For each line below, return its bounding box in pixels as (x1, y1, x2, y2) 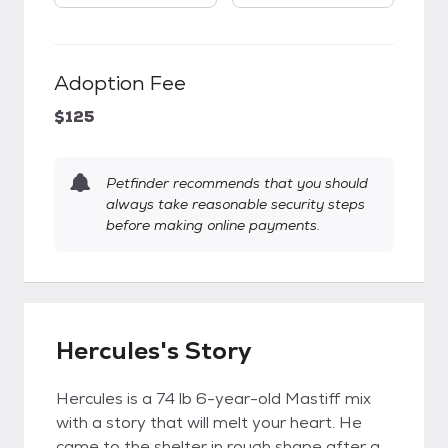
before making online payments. (106, 216, 320, 234)
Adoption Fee (54, 70, 186, 96)
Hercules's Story (56, 335, 252, 366)
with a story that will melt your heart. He (56, 412, 362, 433)
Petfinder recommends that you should (106, 174, 368, 192)
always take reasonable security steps (106, 195, 365, 213)
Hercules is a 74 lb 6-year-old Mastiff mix (56, 388, 371, 409)
